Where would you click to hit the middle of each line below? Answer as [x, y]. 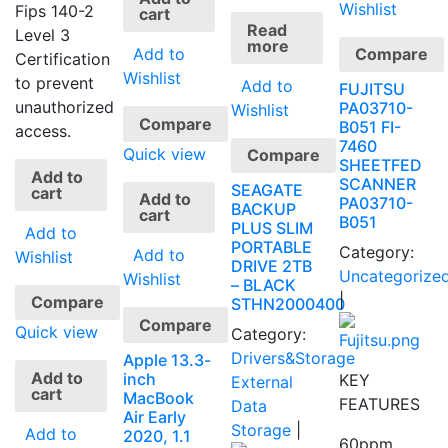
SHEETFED [381, 165]
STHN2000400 [288, 304]
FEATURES [380, 404]
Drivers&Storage [293, 358]
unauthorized [64, 106]
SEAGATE [267, 190]
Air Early [155, 417]
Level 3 [42, 34]
